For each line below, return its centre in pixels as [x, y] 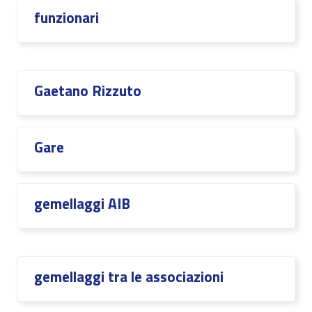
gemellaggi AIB [82, 203]
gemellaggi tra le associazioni [129, 276]
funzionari [67, 17]
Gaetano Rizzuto [88, 91]
